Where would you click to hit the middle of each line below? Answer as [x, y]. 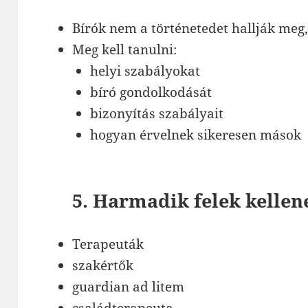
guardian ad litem [129, 287]
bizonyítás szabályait [156, 114]
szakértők [103, 266]
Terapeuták [108, 244]
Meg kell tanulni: [125, 50]
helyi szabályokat [145, 71]
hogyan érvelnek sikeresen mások [195, 135]
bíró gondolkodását [151, 92]
